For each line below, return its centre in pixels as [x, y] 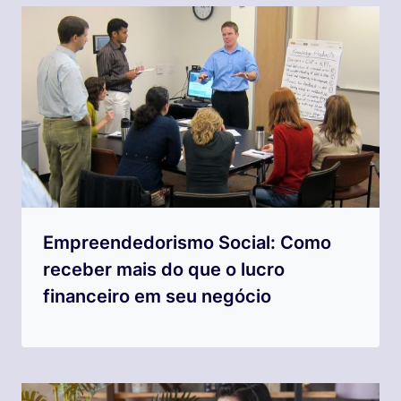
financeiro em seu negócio [157, 297]
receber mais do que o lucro [164, 270]
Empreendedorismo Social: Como [187, 243]
